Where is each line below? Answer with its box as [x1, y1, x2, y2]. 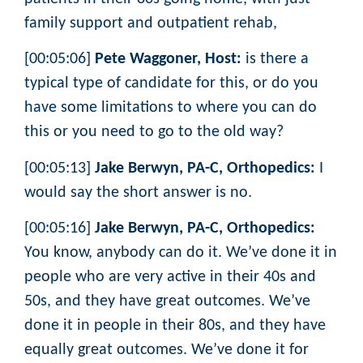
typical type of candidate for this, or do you [24, 75, 318, 92]
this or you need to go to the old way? [24, 124, 288, 141]
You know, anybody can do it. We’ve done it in [24, 245, 337, 262]
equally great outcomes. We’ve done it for [24, 342, 309, 359]
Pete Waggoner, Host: [95, 51, 241, 68]
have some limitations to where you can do [24, 100, 317, 117]
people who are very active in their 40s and [24, 269, 316, 286]
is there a [241, 51, 309, 68]
